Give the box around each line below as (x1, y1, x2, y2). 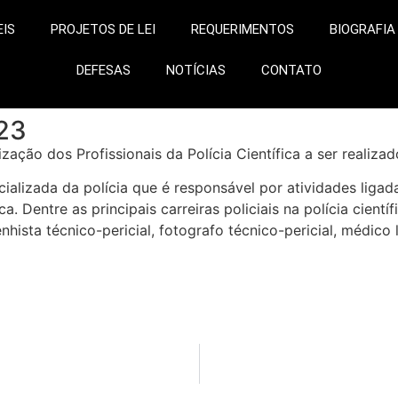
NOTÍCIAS (165, 62, 226, 78)
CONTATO (260, 62, 322, 78)
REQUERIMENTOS (190, 21, 294, 37)
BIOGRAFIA (329, 21, 395, 37)
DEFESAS (76, 62, 131, 78)
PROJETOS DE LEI (50, 21, 155, 37)
